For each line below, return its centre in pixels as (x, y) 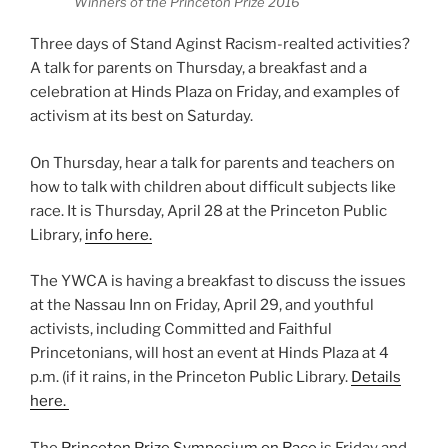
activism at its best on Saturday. (141, 116)
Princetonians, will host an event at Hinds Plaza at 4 (209, 353)
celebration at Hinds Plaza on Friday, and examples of (215, 92)
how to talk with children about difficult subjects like (213, 186)
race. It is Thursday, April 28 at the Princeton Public (208, 210)
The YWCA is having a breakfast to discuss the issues (218, 281)
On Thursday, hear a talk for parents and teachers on (212, 162)
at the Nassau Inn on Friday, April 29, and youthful (202, 305)
